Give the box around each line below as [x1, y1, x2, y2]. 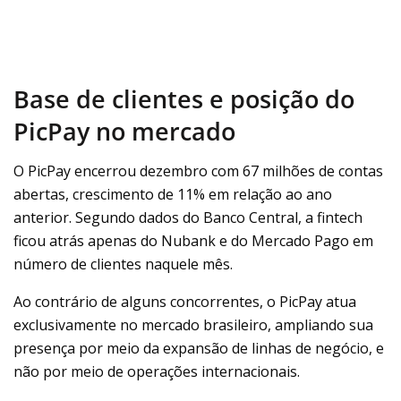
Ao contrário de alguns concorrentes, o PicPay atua [13, 292, 356, 312]
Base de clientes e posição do [13, 81, 354, 115]
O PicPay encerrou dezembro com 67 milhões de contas [13, 161, 383, 182]
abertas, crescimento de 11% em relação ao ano [13, 184, 332, 205]
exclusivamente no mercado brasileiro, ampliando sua [13, 315, 373, 336]
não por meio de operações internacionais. [13, 362, 300, 382]
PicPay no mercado [13, 114, 235, 148]
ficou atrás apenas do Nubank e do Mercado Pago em [13, 231, 373, 252]
